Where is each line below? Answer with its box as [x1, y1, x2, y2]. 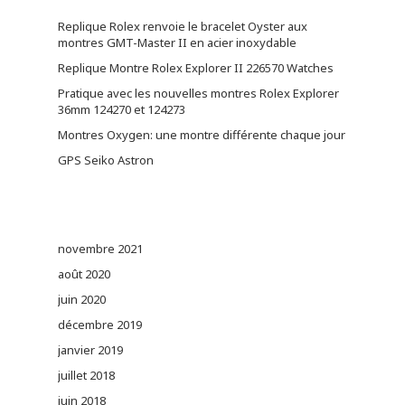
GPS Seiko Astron [58, 152, 154, 169]
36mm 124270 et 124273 [58, 101, 185, 118]
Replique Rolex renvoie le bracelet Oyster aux [58, 18, 307, 35]
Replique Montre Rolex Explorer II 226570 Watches [58, 60, 334, 77]
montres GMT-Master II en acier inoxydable [58, 34, 297, 52]
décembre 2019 [58, 316, 142, 334]
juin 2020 [58, 291, 106, 308]
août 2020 [58, 266, 110, 283]
